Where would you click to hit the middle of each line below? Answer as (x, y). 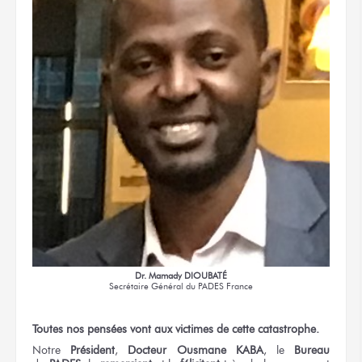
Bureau (312, 350)
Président (93, 350)
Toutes (49, 328)
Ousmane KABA (220, 350)
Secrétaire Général (147, 287)
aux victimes (184, 328)
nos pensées (97, 328)
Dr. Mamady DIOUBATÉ (181, 276)
